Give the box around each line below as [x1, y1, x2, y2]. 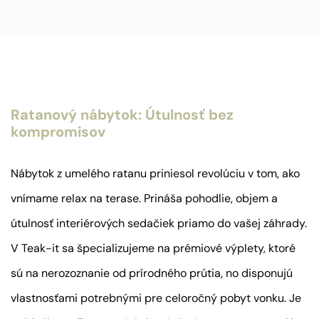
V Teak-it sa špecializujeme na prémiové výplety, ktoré [11, 241, 296, 256]
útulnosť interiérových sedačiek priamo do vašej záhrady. [11, 216, 307, 231]
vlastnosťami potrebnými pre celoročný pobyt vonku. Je [11, 291, 301, 306]
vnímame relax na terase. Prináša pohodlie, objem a [11, 191, 278, 206]
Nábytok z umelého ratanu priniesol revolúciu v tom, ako [11, 166, 300, 182]
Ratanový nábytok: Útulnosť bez [11, 105, 234, 124]
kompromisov [11, 122, 105, 141]
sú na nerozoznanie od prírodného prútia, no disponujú [11, 266, 293, 281]
